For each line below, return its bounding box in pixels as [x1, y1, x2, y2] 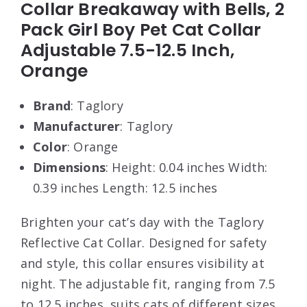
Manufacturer [33, 118, 121, 135]
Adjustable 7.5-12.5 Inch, [21, 38, 234, 63]
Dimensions [33, 159, 106, 176]
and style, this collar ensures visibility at [21, 255, 265, 272]
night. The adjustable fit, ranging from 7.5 [21, 275, 275, 293]
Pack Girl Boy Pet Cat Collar [21, 18, 262, 42]
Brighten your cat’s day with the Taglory [21, 214, 265, 231]
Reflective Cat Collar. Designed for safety [21, 234, 267, 251]
